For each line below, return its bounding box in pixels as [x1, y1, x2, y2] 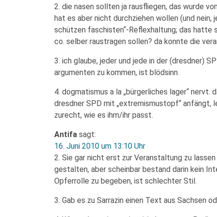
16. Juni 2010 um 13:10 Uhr [54, 141, 145, 151]
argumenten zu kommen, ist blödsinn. [54, 68, 179, 77]
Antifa [54, 130, 77, 139]
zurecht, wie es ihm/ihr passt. [54, 110, 153, 120]
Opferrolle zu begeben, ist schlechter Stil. [54, 176, 197, 186]
